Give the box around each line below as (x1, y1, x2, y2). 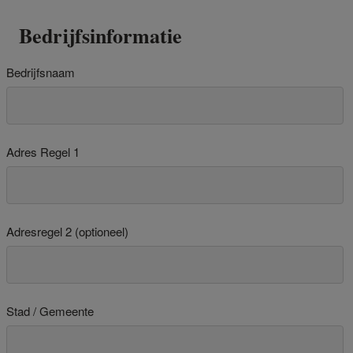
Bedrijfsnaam (6, 64, 75, 80)
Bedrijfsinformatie (19, 20, 182, 50)
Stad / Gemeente (6, 303, 94, 319)
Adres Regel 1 (6, 143, 80, 160)
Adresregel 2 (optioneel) (6, 223, 128, 240)
